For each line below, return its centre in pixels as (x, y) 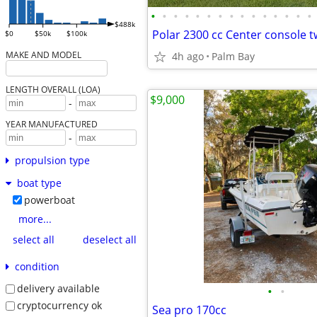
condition (37, 267)
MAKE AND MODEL (43, 55)
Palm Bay (233, 56)
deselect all (109, 239)
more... (35, 219)
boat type (39, 183)
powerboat (49, 200)
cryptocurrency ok (59, 305)
